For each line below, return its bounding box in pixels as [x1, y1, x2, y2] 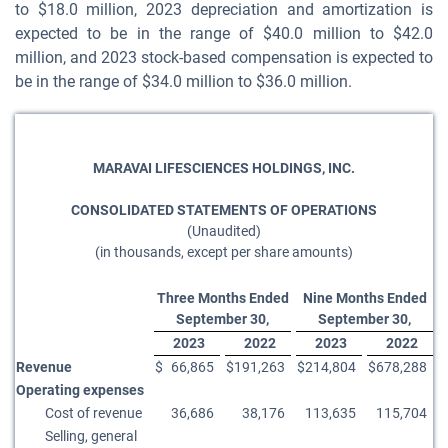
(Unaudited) [187, 223, 261, 239]
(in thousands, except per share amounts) [95, 244, 353, 260]
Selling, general [45, 428, 137, 444]
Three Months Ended [156, 290, 289, 306]
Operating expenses [16, 382, 144, 398]
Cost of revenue [45, 405, 142, 421]
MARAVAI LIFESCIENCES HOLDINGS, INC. [93, 160, 355, 176]
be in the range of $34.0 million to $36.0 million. [15, 72, 352, 91]
